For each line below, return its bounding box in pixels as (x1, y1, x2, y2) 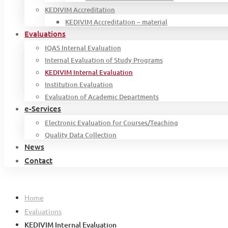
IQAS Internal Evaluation (45, 43, 121, 53)
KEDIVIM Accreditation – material (65, 17, 167, 27)
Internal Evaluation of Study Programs (45, 55, 163, 65)
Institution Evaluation (45, 80, 113, 90)
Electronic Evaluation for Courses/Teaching (45, 118, 178, 128)
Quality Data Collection (45, 130, 117, 140)
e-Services (24, 103, 61, 114)
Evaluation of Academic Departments (45, 92, 159, 102)
